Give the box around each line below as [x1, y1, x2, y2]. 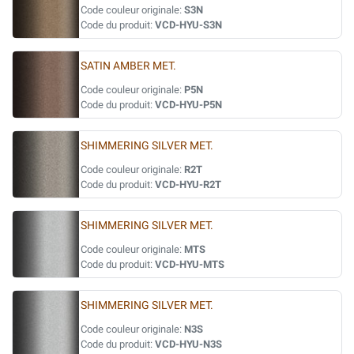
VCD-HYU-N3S [155, 338, 222, 350]
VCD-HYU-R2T [155, 179, 221, 190]
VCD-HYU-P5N [155, 99, 222, 111]
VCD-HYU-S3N [155, 19, 222, 31]
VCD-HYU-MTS [155, 258, 224, 270]
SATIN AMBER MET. [81, 59, 176, 73]
